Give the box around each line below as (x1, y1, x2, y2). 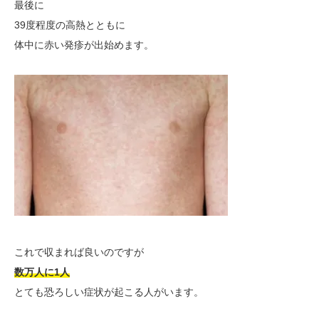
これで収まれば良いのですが (14, 246, 144, 258)
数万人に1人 (14, 266, 70, 278)
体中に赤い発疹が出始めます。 (14, 39, 154, 51)
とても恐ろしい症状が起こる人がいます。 (14, 286, 204, 298)
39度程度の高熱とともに (14, 19, 125, 31)
